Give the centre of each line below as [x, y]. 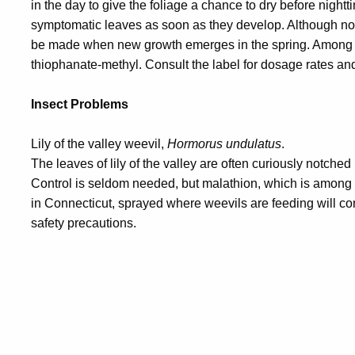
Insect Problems [80, 104]
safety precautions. [84, 223]
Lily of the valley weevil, [99, 144]
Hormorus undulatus [224, 144]
